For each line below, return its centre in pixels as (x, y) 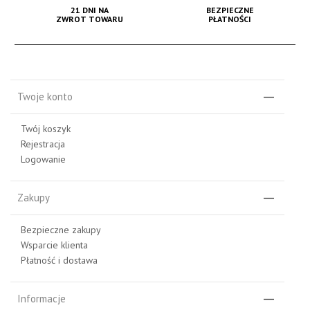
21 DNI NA (90, 10)
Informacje (42, 299)
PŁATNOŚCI (230, 19)
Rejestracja (43, 144)
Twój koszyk (46, 129)
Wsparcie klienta (54, 245)
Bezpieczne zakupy (61, 230)
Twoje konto (45, 97)
